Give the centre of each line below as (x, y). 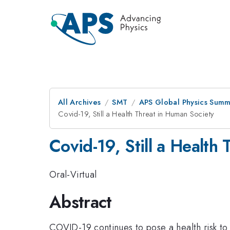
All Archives (80, 102)
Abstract (81, 202)
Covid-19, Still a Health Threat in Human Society (136, 114)
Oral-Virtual (73, 174)
